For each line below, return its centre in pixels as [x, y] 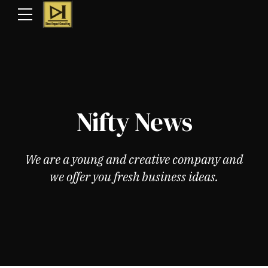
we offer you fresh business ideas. [134, 176]
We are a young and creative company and [134, 159]
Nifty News [134, 122]
